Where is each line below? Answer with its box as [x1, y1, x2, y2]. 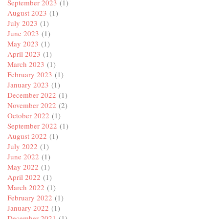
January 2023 [7, 80, 49, 90]
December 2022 [7, 90, 56, 100]
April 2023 [7, 49, 41, 59]
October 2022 [7, 110, 49, 121]
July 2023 [7, 18, 38, 28]
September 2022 [7, 121, 57, 131]
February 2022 [7, 193, 52, 203]
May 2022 [7, 162, 39, 172]
